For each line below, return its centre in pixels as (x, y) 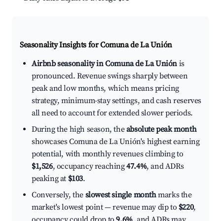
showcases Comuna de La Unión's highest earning (116, 142)
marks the (174, 195)
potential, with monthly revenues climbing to (108, 154)
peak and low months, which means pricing (106, 89)
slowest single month (121, 195)
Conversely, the (58, 195)
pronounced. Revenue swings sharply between (110, 76)
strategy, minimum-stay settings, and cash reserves (117, 101)
